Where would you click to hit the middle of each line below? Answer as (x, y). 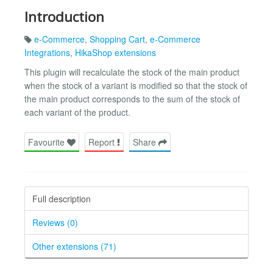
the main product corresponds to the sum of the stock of (132, 98)
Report (103, 142)
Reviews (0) (55, 222)
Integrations (47, 52)
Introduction (64, 16)
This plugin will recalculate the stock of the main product (132, 72)
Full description (62, 198)
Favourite (48, 142)
